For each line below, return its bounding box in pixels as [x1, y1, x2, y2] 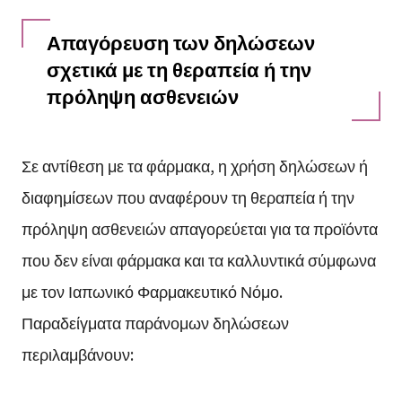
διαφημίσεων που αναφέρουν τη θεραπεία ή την [21, 184, 354, 208]
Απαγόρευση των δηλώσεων [46, 27, 315, 56]
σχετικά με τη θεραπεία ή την [46, 54, 311, 83]
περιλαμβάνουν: [21, 341, 134, 365]
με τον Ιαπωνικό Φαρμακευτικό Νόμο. [21, 278, 283, 302]
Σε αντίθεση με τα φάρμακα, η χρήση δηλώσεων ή [21, 153, 368, 177]
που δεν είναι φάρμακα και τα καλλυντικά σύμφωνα [21, 247, 376, 271]
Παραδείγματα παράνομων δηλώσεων [21, 310, 289, 334]
